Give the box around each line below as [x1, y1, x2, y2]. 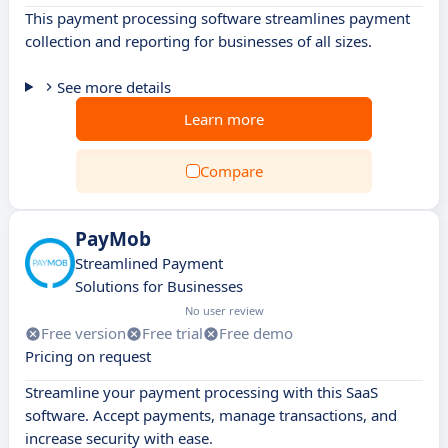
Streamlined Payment [75, 253, 223, 273]
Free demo [219, 323, 293, 343]
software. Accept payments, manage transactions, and [25, 405, 397, 425]
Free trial [142, 323, 203, 343]
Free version [41, 323, 126, 343]
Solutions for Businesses [75, 276, 243, 296]
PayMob [75, 226, 151, 252]
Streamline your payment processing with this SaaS [25, 382, 378, 402]
